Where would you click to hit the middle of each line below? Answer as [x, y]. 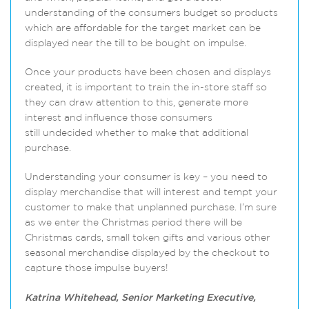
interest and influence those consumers [119, 118]
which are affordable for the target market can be [143, 29]
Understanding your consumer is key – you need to [146, 178]
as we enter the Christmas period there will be [133, 223]
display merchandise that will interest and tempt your [151, 193]
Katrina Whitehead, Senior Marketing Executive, [140, 298]
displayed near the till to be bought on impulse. [136, 44]
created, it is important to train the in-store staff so [146, 88]
